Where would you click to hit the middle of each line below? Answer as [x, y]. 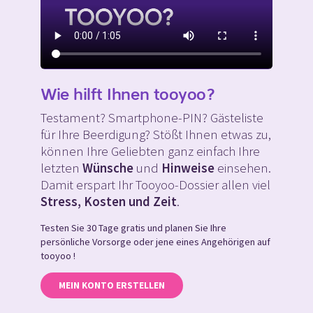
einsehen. [243, 168]
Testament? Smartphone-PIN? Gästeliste [152, 118]
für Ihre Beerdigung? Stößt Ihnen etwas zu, [156, 135]
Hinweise [188, 168]
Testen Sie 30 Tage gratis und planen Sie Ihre [133, 227]
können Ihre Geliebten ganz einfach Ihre [150, 152]
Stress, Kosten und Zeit [109, 202]
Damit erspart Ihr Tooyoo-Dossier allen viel [155, 185]
